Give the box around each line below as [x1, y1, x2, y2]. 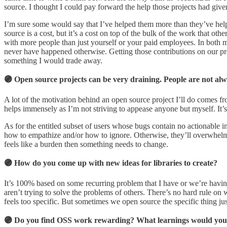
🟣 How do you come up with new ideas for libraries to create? [4, 158, 217, 167]
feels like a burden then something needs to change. [4, 139, 168, 148]
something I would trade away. [4, 56, 102, 65]
